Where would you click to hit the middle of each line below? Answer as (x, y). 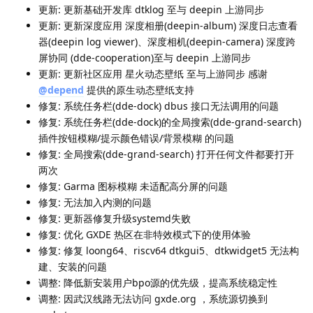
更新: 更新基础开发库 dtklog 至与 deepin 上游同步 (151, 9)
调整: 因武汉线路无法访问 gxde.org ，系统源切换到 (153, 298)
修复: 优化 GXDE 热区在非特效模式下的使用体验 (145, 234)
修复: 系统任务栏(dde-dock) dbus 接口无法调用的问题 (159, 105)
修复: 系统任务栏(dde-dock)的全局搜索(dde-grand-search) (170, 122)
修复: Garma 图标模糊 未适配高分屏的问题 (133, 186)
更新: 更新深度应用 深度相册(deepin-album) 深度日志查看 (168, 25)
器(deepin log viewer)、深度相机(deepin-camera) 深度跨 (167, 41)
